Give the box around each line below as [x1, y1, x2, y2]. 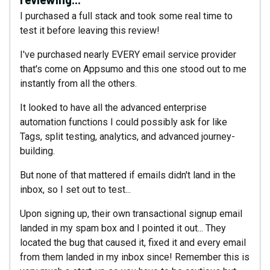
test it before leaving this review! [20, 24, 160, 36]
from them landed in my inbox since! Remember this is [20, 251, 250, 263]
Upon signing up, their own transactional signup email [20, 207, 242, 219]
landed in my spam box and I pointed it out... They [20, 222, 226, 234]
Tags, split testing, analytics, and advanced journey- [20, 130, 235, 142]
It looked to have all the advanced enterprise [20, 101, 207, 113]
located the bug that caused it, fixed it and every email [20, 236, 246, 248]
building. [20, 145, 55, 157]
